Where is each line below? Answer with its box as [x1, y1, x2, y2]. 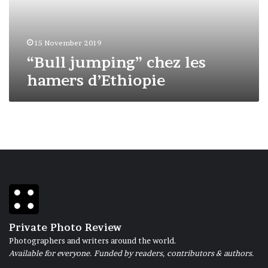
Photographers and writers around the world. [9, 236, 176, 245]
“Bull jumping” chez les [27, 54, 206, 71]
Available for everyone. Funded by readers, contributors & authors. [9, 248, 254, 258]
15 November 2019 [35, 38, 102, 47]
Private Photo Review [9, 221, 121, 233]
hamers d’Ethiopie [27, 72, 165, 89]
